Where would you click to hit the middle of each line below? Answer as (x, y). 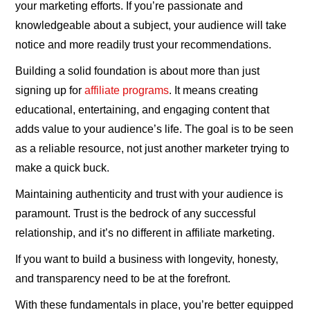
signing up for (50, 91)
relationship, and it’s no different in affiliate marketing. (145, 233)
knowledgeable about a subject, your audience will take (151, 26)
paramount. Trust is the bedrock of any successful (136, 214)
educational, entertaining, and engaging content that (143, 110)
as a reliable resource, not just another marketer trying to (153, 149)
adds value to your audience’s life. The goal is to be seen (155, 129)
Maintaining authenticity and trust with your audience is (149, 194)
